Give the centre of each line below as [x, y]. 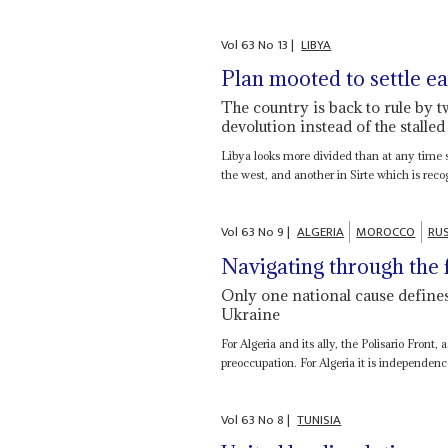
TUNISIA [319, 419]
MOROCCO [386, 232]
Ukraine [251, 313]
